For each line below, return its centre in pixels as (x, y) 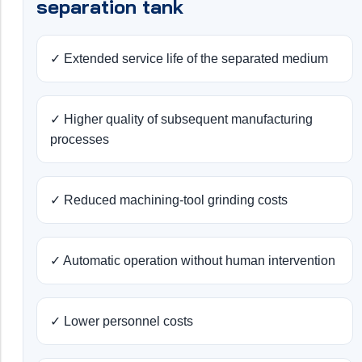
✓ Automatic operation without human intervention (193, 261)
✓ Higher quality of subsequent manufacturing (181, 120)
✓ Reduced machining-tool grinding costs (169, 200)
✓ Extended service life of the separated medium (189, 59)
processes (80, 140)
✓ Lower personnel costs (122, 322)
